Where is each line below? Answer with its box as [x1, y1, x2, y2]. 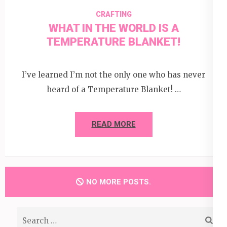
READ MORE [91, 120, 136, 129]
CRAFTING [95, 10, 132, 18]
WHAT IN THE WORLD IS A [48, 21, 179, 34]
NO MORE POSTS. [86, 177, 151, 187]
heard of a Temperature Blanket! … [46, 85, 181, 95]
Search [17, 209, 43, 219]
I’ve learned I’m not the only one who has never [22, 70, 205, 80]
